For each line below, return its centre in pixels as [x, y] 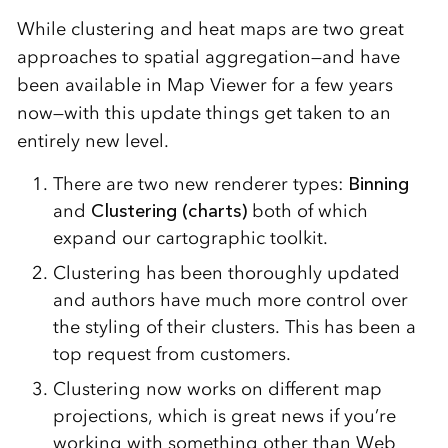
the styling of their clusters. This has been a [234, 327]
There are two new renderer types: [200, 184]
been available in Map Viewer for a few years [204, 85]
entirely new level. [95, 141]
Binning [378, 184]
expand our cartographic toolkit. [192, 238]
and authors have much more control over [230, 300]
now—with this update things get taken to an [203, 113]
